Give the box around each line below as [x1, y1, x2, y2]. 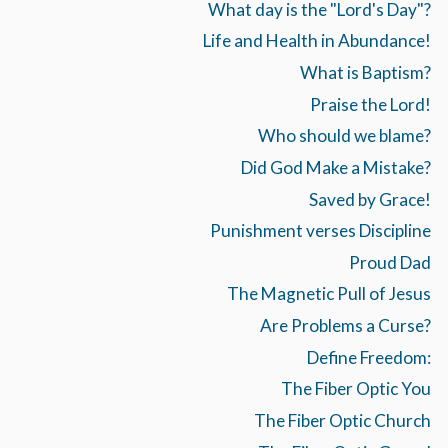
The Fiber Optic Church [253, 410, 431, 432]
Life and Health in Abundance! [202, 30, 431, 52]
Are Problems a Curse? [259, 315, 431, 337]
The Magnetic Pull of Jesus [226, 283, 431, 305]
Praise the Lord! [309, 93, 431, 115]
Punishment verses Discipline [209, 220, 431, 242]
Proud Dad [348, 251, 431, 273]
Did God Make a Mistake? [240, 156, 431, 178]
